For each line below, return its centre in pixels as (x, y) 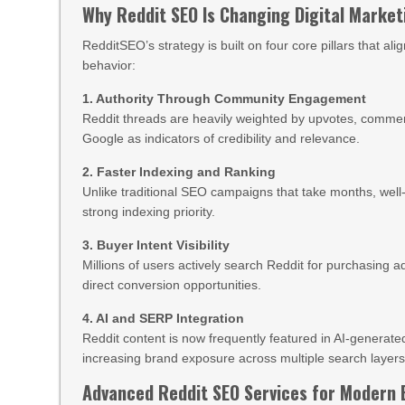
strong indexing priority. (149, 212)
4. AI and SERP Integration (164, 318)
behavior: (109, 65)
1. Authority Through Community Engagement (225, 99)
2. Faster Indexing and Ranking (179, 172)
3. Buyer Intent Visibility (156, 245)
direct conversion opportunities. (172, 285)
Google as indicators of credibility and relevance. (221, 138)
